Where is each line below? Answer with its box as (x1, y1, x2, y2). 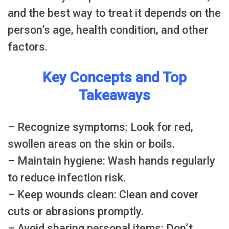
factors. (8, 40, 48, 53)
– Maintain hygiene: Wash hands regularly (8, 154, 215, 167)
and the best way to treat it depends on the (8, 6, 221, 19)
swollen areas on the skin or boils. (8, 137, 175, 150)
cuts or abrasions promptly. (8, 204, 144, 218)
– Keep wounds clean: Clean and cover (8, 188, 199, 201)
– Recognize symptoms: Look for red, (8, 120, 193, 133)
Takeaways (79, 86, 150, 104)
